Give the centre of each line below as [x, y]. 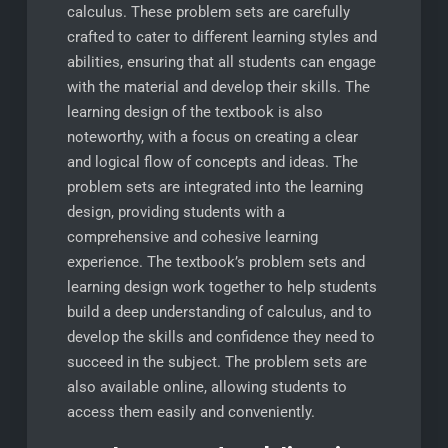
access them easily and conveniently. [190, 412]
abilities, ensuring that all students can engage [221, 62]
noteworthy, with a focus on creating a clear [212, 137]
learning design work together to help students [221, 287]
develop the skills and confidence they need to [220, 337]
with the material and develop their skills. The [218, 87]
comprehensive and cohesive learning [192, 237]
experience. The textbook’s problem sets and [215, 262]
